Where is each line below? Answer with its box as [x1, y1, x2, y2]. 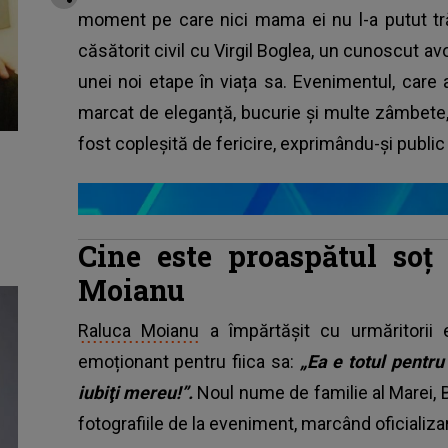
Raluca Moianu [77, 319, 200, 341]
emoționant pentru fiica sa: [77, 350, 300, 372]
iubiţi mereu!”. [77, 381, 198, 403]
